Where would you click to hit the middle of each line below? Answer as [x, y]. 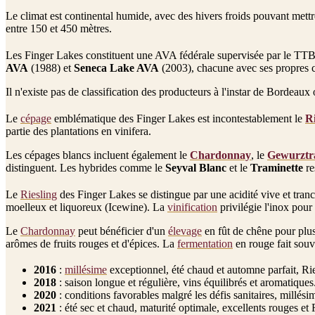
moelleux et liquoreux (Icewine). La [86, 207]
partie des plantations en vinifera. [78, 131]
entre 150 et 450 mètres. [59, 28]
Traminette [277, 167]
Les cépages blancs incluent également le [98, 155]
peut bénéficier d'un [122, 231]
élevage [185, 231]
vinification [192, 207]
